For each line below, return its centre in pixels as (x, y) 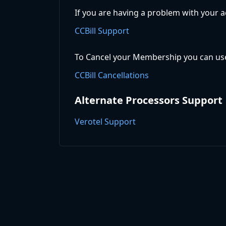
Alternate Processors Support (149, 100)
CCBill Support (102, 31)
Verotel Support (105, 122)
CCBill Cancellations (112, 75)
